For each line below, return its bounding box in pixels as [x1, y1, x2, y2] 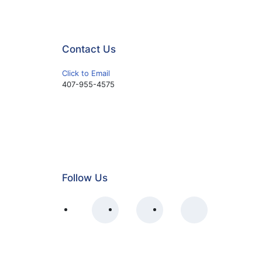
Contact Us [62, 43, 116, 55]
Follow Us [62, 172, 108, 184]
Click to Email [62, 68, 110, 78]
